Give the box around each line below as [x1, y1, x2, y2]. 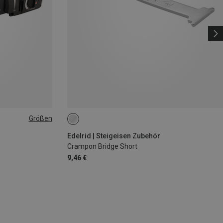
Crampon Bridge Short [67, 142, 137, 150]
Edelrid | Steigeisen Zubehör [67, 131, 160, 140]
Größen [28, 114, 52, 123]
